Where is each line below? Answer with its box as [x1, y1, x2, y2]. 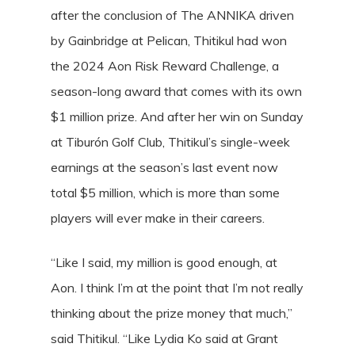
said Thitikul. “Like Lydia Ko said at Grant [51, 330, 278, 346]
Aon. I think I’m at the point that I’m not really [51, 280, 303, 296]
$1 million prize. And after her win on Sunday [51, 109, 303, 124]
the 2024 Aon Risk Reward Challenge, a [51, 58, 279, 74]
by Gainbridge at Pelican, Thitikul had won [51, 32, 287, 48]
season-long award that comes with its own [51, 83, 302, 99]
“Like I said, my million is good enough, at [51, 254, 277, 270]
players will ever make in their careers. [51, 210, 265, 226]
